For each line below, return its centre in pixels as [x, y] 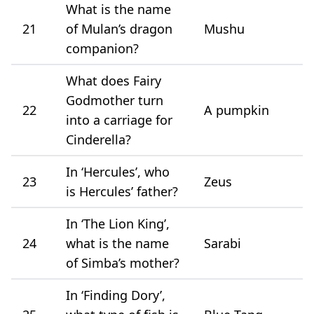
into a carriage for [119, 120]
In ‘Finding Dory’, [116, 295]
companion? [102, 48]
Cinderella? [98, 139]
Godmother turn [115, 100]
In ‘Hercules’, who [118, 171]
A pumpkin [237, 110]
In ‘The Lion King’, [118, 223]
